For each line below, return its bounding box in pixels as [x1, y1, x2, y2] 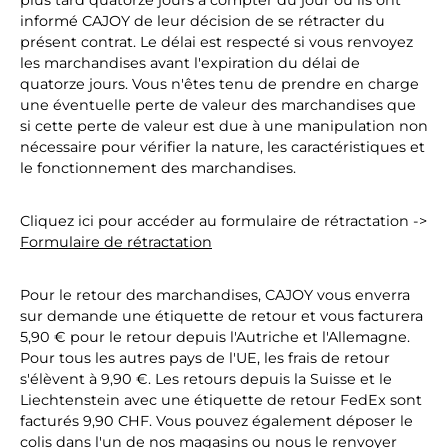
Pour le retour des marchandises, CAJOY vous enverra [20, 286, 410, 304]
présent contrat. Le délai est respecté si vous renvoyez [20, 33, 413, 51]
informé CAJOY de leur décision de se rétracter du [20, 12, 385, 30]
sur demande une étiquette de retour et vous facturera [20, 307, 423, 325]
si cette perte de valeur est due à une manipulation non [20, 117, 428, 135]
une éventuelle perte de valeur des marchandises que [20, 96, 416, 114]
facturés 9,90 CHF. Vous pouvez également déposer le [20, 412, 413, 430]
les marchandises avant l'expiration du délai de [20, 54, 360, 72]
